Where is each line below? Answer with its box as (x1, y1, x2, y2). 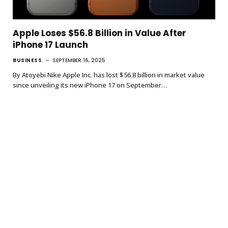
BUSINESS (13, 56, 42, 64)
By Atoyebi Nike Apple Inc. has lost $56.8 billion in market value (13, 70, 205, 79)
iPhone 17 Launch (13, 38, 88, 51)
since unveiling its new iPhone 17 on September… (13, 80, 167, 90)
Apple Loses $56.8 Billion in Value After (13, 26, 186, 39)
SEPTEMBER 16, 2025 (52, 56, 105, 64)
